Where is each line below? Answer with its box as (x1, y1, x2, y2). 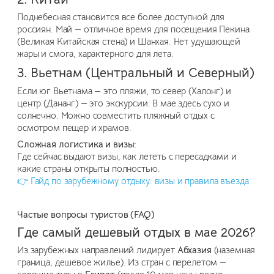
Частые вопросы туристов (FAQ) (17, 209, 155, 220)
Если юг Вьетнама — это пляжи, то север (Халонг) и (17, 85, 231, 97)
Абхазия (177, 245, 212, 256)
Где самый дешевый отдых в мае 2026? (17, 224, 256, 241)
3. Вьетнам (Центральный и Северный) (17, 65, 254, 81)
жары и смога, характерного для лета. (17, 48, 174, 60)
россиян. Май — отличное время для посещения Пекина (17, 24, 250, 35)
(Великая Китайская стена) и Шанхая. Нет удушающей (17, 36, 240, 48)
